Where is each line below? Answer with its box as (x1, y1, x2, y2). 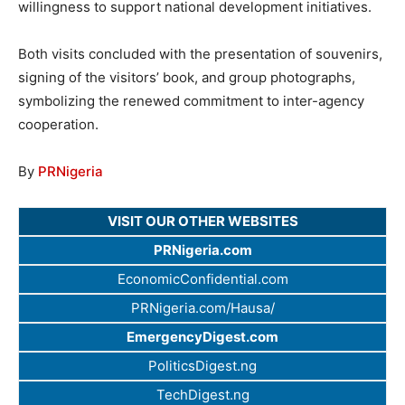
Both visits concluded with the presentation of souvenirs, (18, 44, 382, 62)
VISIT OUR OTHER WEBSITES (107, 212, 298, 230)
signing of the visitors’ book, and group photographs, (18, 68, 355, 86)
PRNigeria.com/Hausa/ (130, 298, 275, 316)
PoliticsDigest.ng (148, 356, 257, 374)
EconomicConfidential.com (117, 269, 288, 287)
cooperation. (18, 115, 99, 133)
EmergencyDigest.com (127, 327, 278, 345)
